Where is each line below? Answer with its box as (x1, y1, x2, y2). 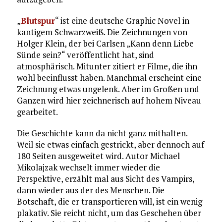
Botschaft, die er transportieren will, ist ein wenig (16, 195, 202, 207)
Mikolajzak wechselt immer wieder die (16, 161, 160, 173)
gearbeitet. (16, 106, 58, 117)
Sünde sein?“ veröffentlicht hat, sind (16, 49, 154, 60)
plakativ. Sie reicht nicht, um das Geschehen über (16, 207, 201, 219)
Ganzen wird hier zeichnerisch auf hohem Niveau (16, 94, 201, 106)
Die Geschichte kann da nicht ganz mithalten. (16, 127, 187, 139)
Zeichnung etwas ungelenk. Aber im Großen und (16, 83, 199, 95)
